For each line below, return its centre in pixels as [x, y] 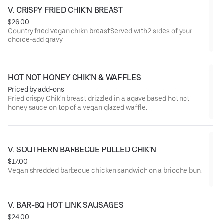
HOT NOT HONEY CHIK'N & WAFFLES [74, 77]
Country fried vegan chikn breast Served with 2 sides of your [100, 30]
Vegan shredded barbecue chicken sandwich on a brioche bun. [105, 170]
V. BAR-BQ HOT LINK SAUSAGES [66, 205]
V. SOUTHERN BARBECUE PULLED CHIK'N [82, 149]
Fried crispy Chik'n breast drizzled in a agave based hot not [99, 98]
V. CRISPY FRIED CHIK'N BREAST [65, 10]
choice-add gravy [35, 39]
